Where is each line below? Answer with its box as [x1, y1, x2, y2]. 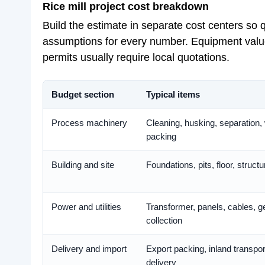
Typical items [146, 89, 200, 99]
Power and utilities [51, 202, 121, 212]
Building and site [51, 160, 114, 170]
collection [146, 215, 182, 225]
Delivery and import [51, 244, 127, 254]
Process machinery [51, 118, 127, 128]
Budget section [51, 89, 114, 99]
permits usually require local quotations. [43, 51, 230, 63]
